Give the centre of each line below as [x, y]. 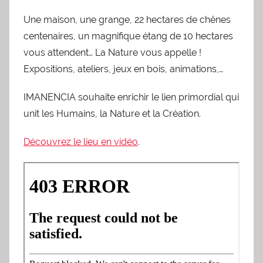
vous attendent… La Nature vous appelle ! [112, 53]
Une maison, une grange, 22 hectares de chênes [127, 20]
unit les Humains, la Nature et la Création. [112, 114]
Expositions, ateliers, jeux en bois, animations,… [123, 69]
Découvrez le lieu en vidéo [81, 142]
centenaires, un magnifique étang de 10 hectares [128, 36]
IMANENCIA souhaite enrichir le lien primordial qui [131, 97]
